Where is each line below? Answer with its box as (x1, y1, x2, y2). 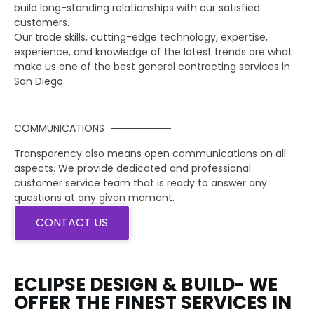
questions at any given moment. (14, 190, 175, 205)
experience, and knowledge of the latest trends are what (14, 44, 292, 59)
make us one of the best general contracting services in (14, 59, 290, 74)
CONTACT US (36, 214, 108, 231)
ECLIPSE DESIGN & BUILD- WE (14, 271, 278, 297)
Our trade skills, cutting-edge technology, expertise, (14, 29, 268, 44)
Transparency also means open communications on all (14, 146, 286, 161)
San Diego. (14, 74, 65, 88)
